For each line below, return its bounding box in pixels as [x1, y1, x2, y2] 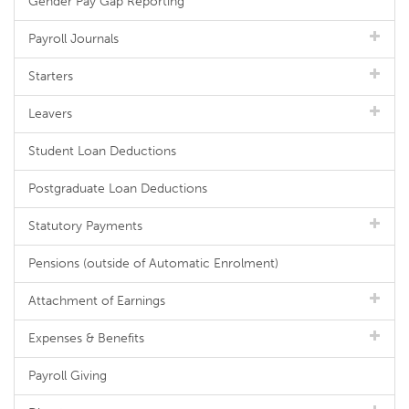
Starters [28, 68, 73, 84]
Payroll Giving [28, 368, 107, 383]
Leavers [28, 106, 72, 121]
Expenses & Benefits [28, 330, 144, 346]
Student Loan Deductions [28, 143, 176, 159]
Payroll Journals [28, 31, 119, 47]
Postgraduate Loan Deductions [28, 181, 207, 196]
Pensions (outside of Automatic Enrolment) [28, 256, 278, 271]
